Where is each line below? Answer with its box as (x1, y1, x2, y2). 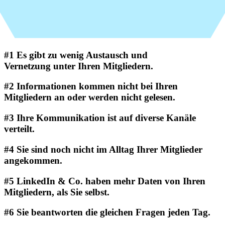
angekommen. (4, 155, 62, 166)
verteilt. (4, 124, 35, 135)
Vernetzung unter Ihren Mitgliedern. (4, 60, 153, 71)
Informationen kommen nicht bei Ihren (14, 81, 178, 92)
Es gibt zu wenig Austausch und (17, 49, 150, 60)
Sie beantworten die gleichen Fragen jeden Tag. (14, 207, 210, 218)
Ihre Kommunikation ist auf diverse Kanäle (14, 113, 196, 124)
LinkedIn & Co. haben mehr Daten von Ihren (14, 175, 205, 186)
